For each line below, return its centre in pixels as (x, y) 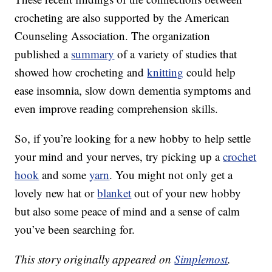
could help (210, 72)
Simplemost (201, 259)
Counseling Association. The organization (113, 36)
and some (64, 175)
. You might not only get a (171, 175)
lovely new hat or (56, 193)
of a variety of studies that (176, 54)
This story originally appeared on (95, 259)
